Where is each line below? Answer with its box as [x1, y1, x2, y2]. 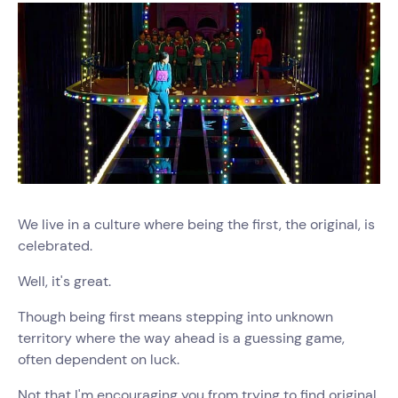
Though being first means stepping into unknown [18, 307, 333, 326]
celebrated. [18, 236, 96, 255]
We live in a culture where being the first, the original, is [18, 215, 375, 234]
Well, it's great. [18, 272, 115, 291]
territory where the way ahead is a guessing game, [18, 329, 345, 347]
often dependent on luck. [18, 350, 183, 369]
